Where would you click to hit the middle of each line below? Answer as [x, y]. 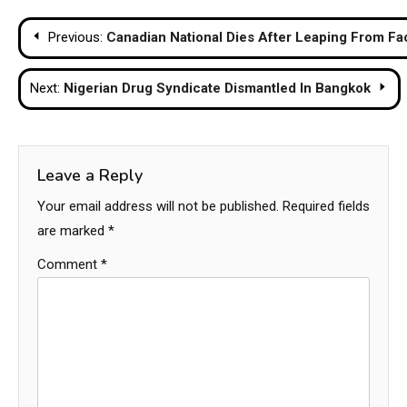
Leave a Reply [90, 176]
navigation [84, 69]
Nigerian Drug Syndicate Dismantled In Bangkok [217, 89]
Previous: [75, 38]
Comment [69, 265]
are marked [73, 231]
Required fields [326, 207]
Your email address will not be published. [158, 207]
